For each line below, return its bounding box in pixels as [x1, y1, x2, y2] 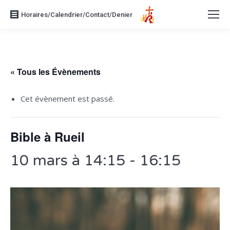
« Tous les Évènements [10, 66, 101, 78]
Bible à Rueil [10, 128, 85, 145]
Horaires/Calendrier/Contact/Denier [21, 10, 132, 18]
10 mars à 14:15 [10, 151, 125, 169]
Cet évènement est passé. [21, 93, 114, 104]
